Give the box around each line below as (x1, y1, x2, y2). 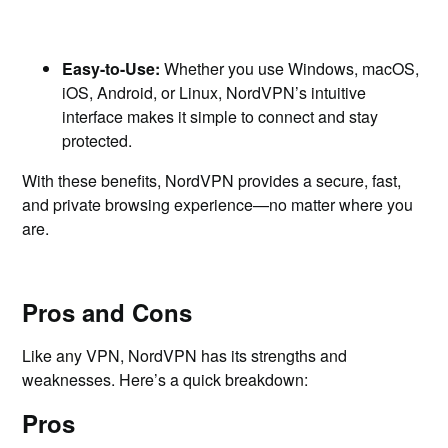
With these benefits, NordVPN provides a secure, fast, (22, 169, 402, 192)
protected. (62, 129, 133, 152)
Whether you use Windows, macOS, (160, 57, 420, 80)
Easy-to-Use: (62, 57, 161, 80)
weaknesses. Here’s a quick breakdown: (22, 368, 309, 391)
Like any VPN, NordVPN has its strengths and (22, 344, 348, 367)
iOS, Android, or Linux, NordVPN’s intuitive (62, 81, 367, 104)
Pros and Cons (22, 295, 193, 329)
